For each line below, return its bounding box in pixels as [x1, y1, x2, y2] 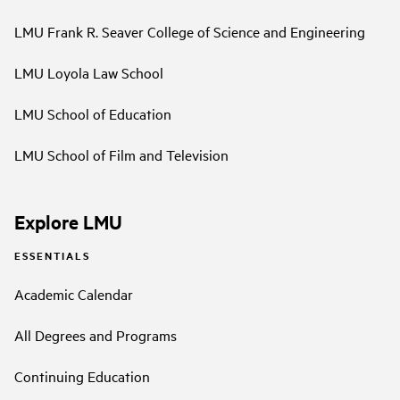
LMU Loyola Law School [14, 62, 163, 83]
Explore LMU [14, 209, 122, 235]
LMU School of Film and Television [14, 145, 229, 165]
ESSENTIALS [14, 247, 90, 262]
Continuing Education [14, 366, 150, 387]
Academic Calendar [14, 284, 133, 304]
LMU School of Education [14, 104, 171, 124]
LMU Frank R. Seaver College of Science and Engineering [14, 21, 365, 42]
